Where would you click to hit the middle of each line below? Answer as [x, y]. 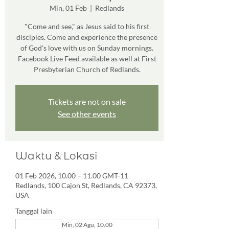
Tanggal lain [34, 211]
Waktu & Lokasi [56, 156]
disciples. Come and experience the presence [87, 37]
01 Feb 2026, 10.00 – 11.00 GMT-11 [72, 176]
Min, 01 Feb [68, 8]
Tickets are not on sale [87, 101]
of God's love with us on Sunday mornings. [87, 48]
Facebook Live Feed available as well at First [87, 59]
